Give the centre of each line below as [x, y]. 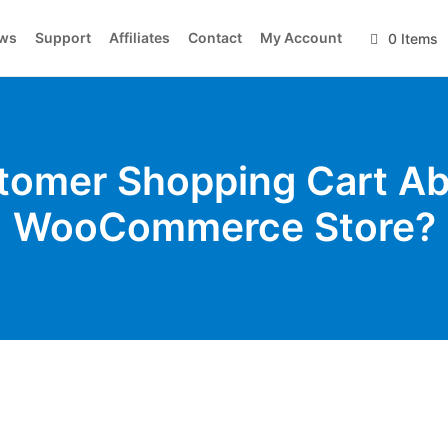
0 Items [413, 38]
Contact [215, 37]
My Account [301, 37]
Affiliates [139, 37]
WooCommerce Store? [224, 226]
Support [63, 37]
